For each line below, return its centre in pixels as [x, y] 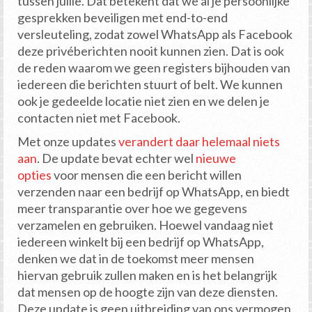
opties [34, 175]
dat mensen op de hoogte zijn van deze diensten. [148, 292]
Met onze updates [68, 142]
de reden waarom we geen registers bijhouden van [154, 68]
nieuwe [216, 158]
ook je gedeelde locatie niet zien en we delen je [143, 101]
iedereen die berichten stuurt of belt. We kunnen [150, 85]
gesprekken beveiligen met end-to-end [123, 18]
